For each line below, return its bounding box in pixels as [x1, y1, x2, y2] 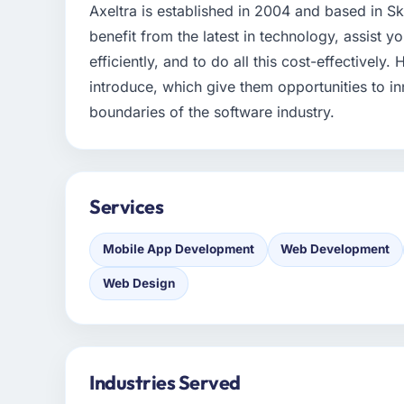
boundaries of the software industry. [89, 103, 335, 122]
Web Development [280, 242, 390, 257]
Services [89, 194, 164, 220]
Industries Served [89, 369, 241, 395]
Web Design [102, 275, 175, 290]
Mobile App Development [102, 242, 254, 257]
